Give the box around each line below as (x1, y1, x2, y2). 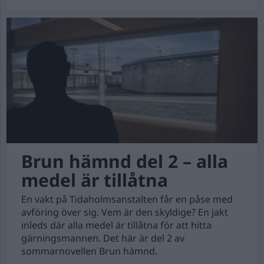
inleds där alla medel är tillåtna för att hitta (21, 219, 212, 232)
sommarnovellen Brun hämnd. (21, 245, 157, 258)
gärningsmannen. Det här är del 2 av (21, 232, 184, 245)
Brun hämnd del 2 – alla (21, 149, 228, 173)
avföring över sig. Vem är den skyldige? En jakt (21, 206, 228, 219)
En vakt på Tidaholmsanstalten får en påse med (21, 193, 233, 206)
